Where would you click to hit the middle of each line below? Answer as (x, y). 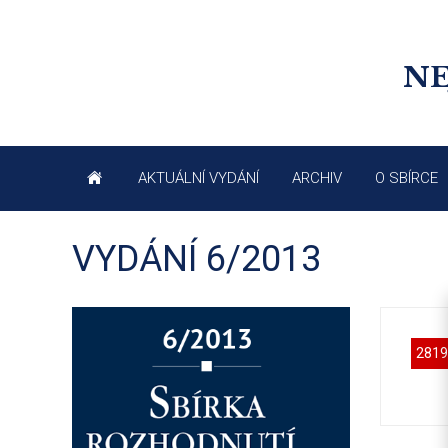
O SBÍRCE (406, 178)
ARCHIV (317, 178)
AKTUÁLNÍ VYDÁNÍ (198, 178)
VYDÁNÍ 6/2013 (196, 259)
